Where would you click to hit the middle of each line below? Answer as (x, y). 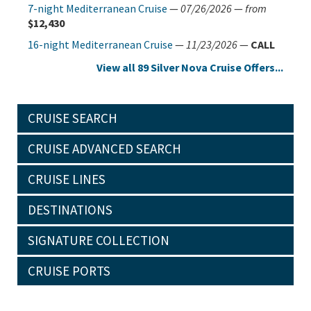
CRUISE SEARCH (73, 118)
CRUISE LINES (67, 179)
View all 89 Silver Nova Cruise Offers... (190, 67)
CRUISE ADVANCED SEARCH (104, 149)
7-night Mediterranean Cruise (98, 8)
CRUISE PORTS (69, 271)
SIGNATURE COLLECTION (99, 240)
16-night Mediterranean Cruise (100, 44)
